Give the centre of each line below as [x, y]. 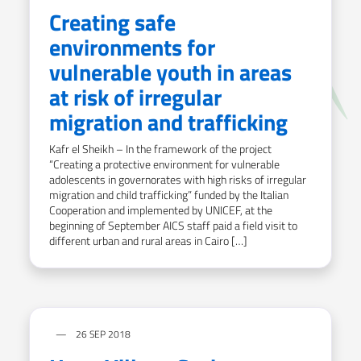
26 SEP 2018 [102, 334]
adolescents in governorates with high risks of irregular [178, 179]
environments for [132, 47]
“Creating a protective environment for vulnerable [164, 164]
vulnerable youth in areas [170, 72]
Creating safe [112, 22]
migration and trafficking [168, 122]
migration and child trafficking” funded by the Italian [169, 194]
